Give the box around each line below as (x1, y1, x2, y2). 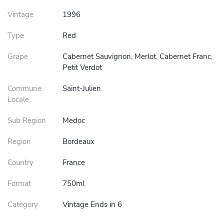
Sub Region (7, 115, 46, 125)
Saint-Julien (62, 83, 101, 93)
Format (7, 178, 31, 188)
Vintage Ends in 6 (62, 199, 122, 209)
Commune (7, 83, 41, 93)
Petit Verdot (62, 62, 102, 72)
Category (7, 199, 38, 209)
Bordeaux (62, 136, 94, 146)
